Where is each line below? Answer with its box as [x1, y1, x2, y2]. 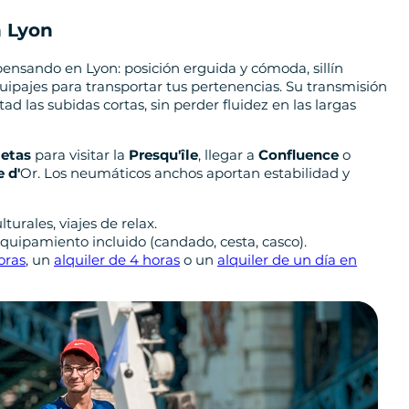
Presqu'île [129, 145, 198, 163]
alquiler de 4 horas [54, 250, 180, 268]
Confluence [258, 145, 339, 163]
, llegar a [198, 145, 258, 163]
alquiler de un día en [217, 250, 357, 268]
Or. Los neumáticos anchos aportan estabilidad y [20, 163, 350, 182]
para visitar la [31, 145, 129, 163]
